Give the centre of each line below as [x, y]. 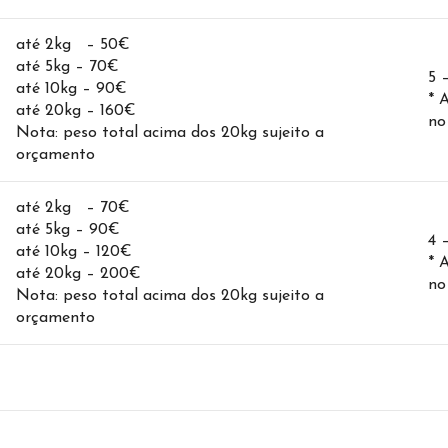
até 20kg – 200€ [78, 274]
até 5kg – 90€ [68, 230]
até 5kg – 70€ [67, 67]
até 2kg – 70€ [73, 208]
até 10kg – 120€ [74, 252]
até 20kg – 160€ [76, 111]
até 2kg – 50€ [73, 45]
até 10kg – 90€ [71, 89]
